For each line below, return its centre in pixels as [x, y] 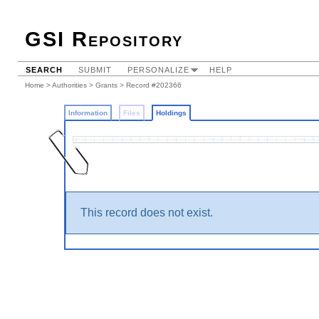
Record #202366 [154, 85]
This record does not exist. [146, 213]
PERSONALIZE [158, 70]
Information [88, 113]
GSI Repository [104, 39]
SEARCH [44, 70]
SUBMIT [95, 70]
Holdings [171, 113]
